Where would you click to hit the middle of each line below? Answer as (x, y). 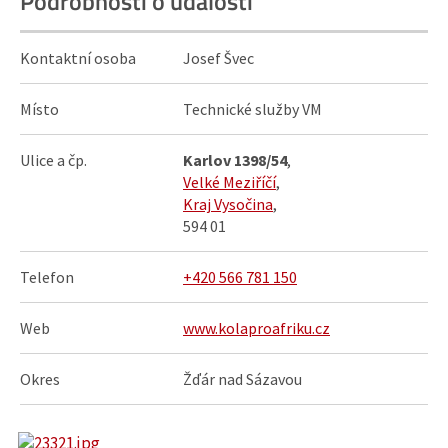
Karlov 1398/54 (235, 160)
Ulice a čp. (53, 160)
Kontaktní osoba (78, 58)
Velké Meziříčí (229, 182)
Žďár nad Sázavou (242, 379)
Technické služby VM (252, 109)
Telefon (47, 277)
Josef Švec (218, 58)
